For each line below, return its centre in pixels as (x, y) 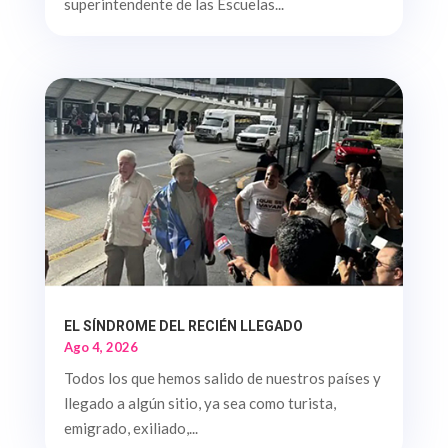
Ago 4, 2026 (100, 347)
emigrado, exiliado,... (130, 428)
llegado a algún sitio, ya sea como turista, (199, 403)
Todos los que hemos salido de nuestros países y (222, 378)
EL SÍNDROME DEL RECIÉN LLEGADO (183, 326)
